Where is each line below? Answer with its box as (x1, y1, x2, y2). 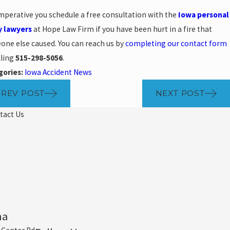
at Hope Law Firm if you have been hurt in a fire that (32, 24, 213, 34)
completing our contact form (125, 38, 227, 48)
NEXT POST (155, 88, 205, 99)
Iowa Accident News (25, 67, 92, 77)
